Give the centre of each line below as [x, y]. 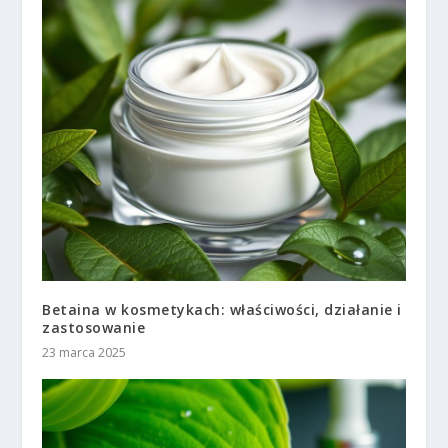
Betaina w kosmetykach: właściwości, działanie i [222, 309]
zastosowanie [94, 327]
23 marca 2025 [84, 352]
